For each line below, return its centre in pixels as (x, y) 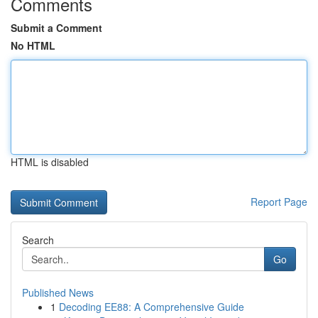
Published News (58, 292)
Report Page (279, 202)
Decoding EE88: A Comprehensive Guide (152, 307)
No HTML (33, 45)
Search (38, 240)
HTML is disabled (50, 162)
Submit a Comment (56, 28)
